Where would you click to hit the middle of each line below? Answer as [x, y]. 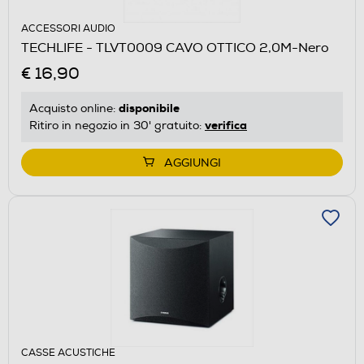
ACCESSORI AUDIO [68, 28]
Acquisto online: [74, 108]
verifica [226, 125]
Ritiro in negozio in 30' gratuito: [117, 125]
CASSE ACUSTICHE [68, 353]
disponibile [149, 108]
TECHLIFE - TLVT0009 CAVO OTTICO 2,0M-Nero [175, 48]
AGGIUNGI [193, 162]
